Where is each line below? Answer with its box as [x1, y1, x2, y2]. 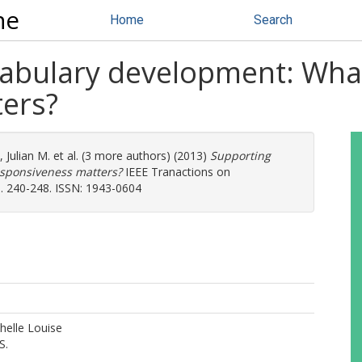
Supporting [210, 148, 271, 163]
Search [254, 12, 293, 27]
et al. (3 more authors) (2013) [50, 148, 210, 163]
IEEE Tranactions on [122, 164, 230, 179]
